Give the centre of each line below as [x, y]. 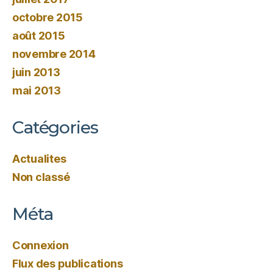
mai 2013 [37, 90]
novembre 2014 [54, 54]
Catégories [55, 127]
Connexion [41, 245]
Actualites [39, 159]
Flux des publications [68, 264]
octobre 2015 [48, 17]
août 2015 [39, 36]
